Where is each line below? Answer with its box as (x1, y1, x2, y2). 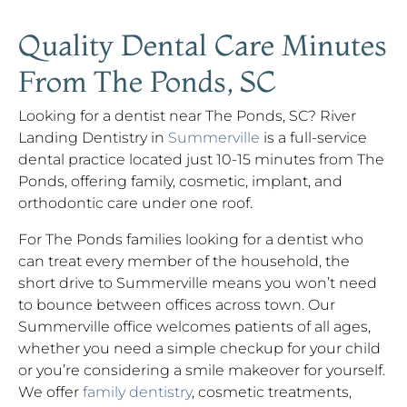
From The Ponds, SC (18, 64, 276, 99)
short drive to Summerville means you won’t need (18, 274, 377, 292)
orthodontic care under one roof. (18, 194, 253, 212)
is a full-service (260, 129, 367, 146)
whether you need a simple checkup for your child (18, 340, 381, 357)
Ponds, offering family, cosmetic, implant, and (18, 173, 342, 190)
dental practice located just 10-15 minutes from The (18, 151, 384, 168)
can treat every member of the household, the (18, 253, 350, 270)
